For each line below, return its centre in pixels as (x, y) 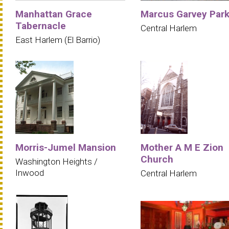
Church (157, 159)
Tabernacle (41, 26)
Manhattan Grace (54, 14)
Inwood (30, 173)
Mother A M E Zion (182, 148)
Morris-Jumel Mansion (66, 148)
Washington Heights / (56, 162)
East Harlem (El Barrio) (58, 40)
